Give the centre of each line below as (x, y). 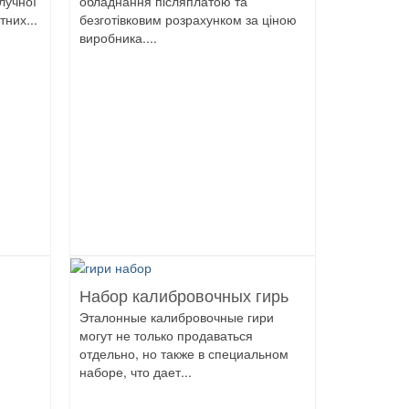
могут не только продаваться (166, 336)
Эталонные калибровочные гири (177, 317)
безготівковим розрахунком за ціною (188, 20)
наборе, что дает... (136, 372)
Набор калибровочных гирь (184, 297)
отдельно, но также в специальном (184, 354)
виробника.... (118, 38)
